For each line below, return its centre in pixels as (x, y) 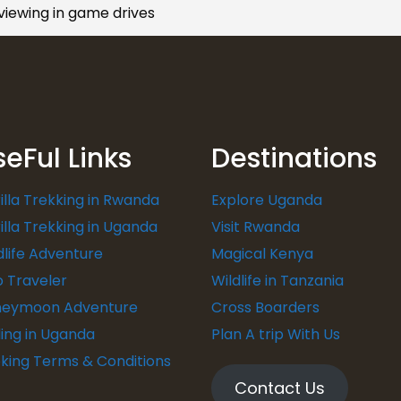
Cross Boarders (265, 307)
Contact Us (279, 388)
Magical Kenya (262, 254)
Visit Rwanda (256, 227)
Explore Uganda (267, 200)
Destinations (294, 158)
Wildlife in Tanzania (277, 281)
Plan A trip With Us (276, 334)
